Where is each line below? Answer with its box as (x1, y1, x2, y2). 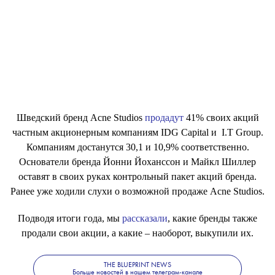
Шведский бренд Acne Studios (16, 112, 145, 123)
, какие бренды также (168, 213, 257, 224)
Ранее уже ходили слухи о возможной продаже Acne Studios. (10, 186, 265, 197)
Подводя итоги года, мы (18, 213, 122, 224)
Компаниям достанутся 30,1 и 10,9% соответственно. (26, 142, 249, 153)
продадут (144, 112, 184, 123)
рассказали (122, 213, 168, 224)
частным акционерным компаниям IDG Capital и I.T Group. (12, 127, 263, 138)
